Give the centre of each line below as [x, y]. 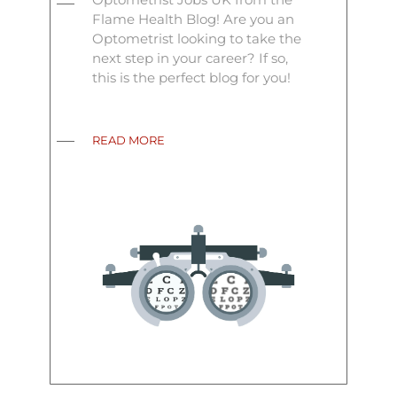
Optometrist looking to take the [197, 39]
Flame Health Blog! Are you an [194, 19]
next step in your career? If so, [191, 58]
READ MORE [129, 140]
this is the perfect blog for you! [192, 78]
